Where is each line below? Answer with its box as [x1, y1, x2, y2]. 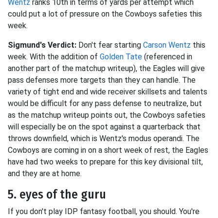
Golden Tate [100, 52, 142, 61]
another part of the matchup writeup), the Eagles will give [8, 64, 205, 73]
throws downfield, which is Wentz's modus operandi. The [8, 134, 200, 143]
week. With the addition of [8, 52, 100, 61]
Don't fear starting [78, 40, 143, 50]
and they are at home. [8, 169, 82, 178]
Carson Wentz [143, 40, 191, 50]
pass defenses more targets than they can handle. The [8, 75, 196, 85]
